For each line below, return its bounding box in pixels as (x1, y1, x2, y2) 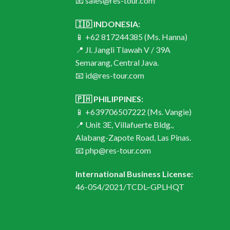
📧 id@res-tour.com (75, 70, 144, 81)
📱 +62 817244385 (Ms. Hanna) (75, 32, 187, 42)
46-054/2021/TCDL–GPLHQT (75, 181, 184, 191)
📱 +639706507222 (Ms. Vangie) (75, 106, 191, 117)
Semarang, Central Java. (75, 57, 159, 68)
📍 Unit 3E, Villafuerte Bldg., (75, 119, 174, 129)
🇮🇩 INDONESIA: (75, 19, 140, 29)
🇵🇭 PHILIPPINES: (75, 93, 143, 104)
